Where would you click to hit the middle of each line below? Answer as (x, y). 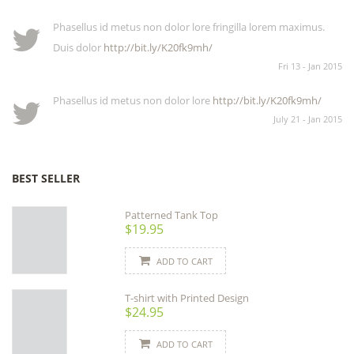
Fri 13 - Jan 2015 (310, 66)
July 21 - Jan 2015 (308, 119)
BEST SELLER (46, 178)
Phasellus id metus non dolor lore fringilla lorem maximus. (189, 26)
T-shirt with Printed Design (187, 298)
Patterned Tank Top (172, 215)
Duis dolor (78, 47)
